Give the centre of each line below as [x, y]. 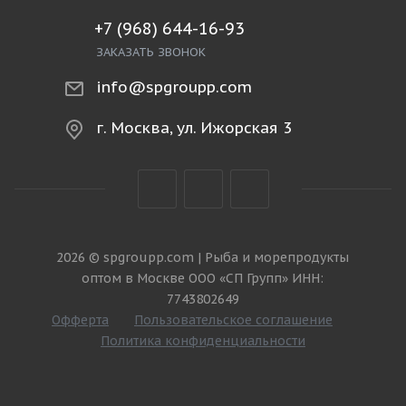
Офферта [80, 320]
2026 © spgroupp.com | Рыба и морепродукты [203, 257]
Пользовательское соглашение [233, 320]
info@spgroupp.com [174, 87]
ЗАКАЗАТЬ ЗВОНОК [151, 52]
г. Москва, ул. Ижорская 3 [194, 128]
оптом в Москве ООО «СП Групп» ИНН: [203, 278]
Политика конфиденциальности [203, 341]
